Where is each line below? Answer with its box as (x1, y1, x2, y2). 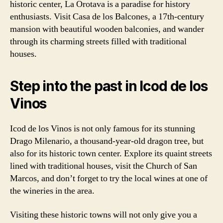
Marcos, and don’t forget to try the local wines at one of (10, 173, 208, 184)
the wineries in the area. (10, 185, 95, 197)
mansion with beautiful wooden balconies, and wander (10, 23, 204, 35)
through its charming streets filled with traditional (10, 36, 187, 47)
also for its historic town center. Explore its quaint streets (10, 148, 212, 159)
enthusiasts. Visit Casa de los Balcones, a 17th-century (10, 11, 204, 22)
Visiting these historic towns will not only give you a (10, 209, 197, 221)
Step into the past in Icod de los (10, 78, 208, 95)
